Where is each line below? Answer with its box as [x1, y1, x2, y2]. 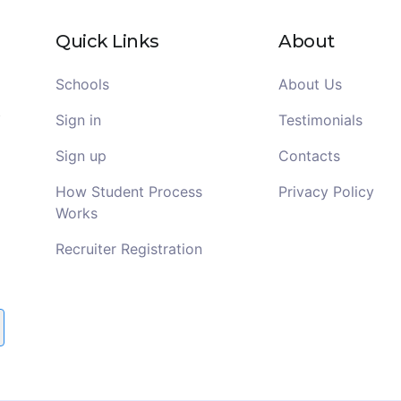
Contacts [278, 146, 341, 165]
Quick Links [55, 30, 159, 52]
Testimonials [278, 110, 363, 129]
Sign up [55, 146, 107, 165]
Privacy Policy [278, 182, 375, 200]
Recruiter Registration [55, 239, 203, 258]
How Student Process [55, 182, 203, 200]
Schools [55, 74, 110, 93]
